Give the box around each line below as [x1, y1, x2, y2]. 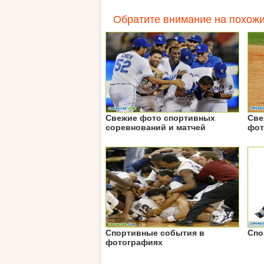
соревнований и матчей [105, 123, 206, 132]
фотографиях [105, 237, 163, 247]
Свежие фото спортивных [105, 113, 215, 123]
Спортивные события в [105, 228, 204, 237]
